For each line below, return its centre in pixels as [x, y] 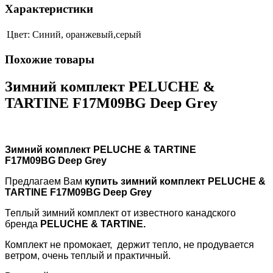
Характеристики [49, 9]
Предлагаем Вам [45, 182]
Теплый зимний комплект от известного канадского [120, 213]
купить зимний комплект [146, 182]
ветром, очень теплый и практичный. [88, 256]
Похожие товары [50, 60]
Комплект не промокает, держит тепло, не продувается [129, 245]
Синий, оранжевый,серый [87, 34]
